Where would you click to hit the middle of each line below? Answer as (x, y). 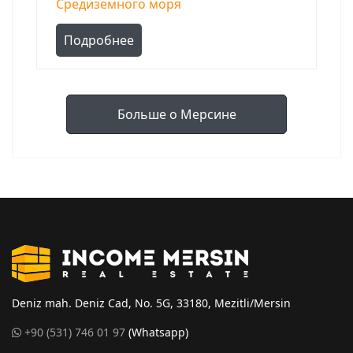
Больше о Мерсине (176, 115)
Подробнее (99, 41)
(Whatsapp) (157, 333)
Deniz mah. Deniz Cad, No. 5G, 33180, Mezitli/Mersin (151, 303)
